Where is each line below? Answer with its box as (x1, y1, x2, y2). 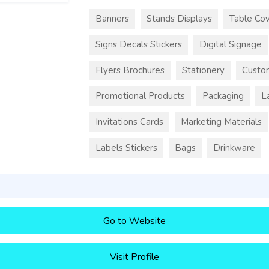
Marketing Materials (181, 116, 262, 128)
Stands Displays (147, 13, 212, 25)
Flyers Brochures (95, 64, 165, 76)
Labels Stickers (95, 142, 157, 154)
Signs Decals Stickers (95, 38, 182, 50)
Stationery (182, 64, 225, 76)
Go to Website (103, 214, 166, 228)
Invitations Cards (95, 116, 163, 128)
